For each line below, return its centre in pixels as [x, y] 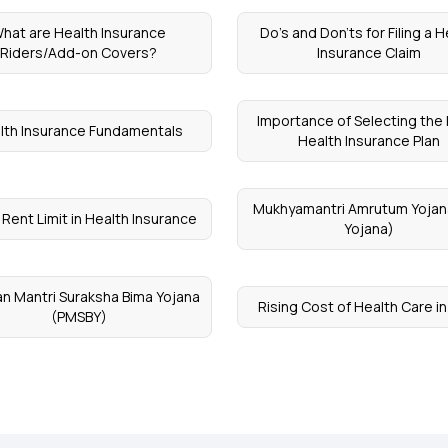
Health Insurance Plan [369, 140]
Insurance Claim [369, 52]
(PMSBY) [78, 316]
